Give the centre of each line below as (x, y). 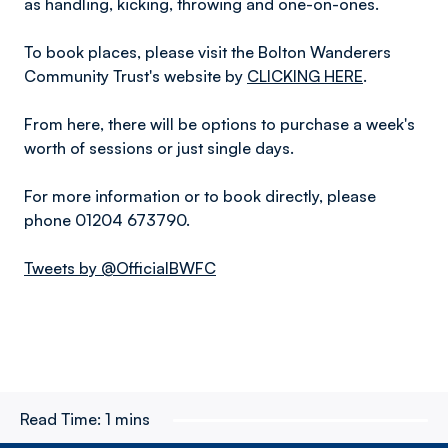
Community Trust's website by (135, 76)
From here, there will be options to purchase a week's (219, 124)
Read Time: (60, 419)
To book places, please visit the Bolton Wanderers (207, 52)
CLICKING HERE (305, 76)
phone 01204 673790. (107, 220)
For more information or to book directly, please (200, 196)
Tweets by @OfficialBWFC (120, 268)
